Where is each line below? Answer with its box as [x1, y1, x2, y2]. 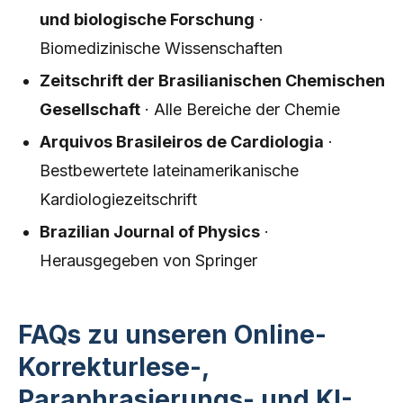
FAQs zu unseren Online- [18, 319, 327, 350]
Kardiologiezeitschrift [40, 190, 197, 209]
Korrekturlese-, [18, 352, 209, 382]
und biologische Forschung [40, 10, 255, 29]
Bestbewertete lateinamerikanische [40, 161, 299, 180]
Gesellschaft [40, 100, 140, 119]
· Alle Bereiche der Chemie [140, 100, 340, 119]
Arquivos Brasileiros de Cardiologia [40, 132, 324, 151]
